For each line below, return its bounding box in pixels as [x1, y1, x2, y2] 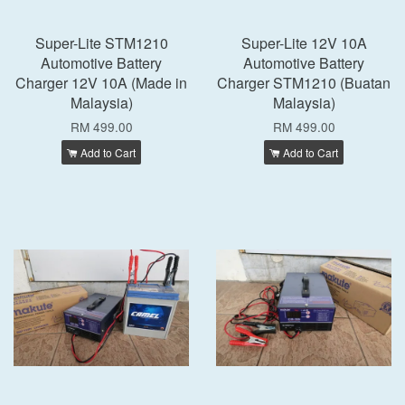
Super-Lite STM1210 [34, 33, 168, 53]
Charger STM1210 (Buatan [217, 72, 391, 93]
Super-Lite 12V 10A [240, 33, 367, 53]
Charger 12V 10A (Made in [15, 72, 187, 93]
